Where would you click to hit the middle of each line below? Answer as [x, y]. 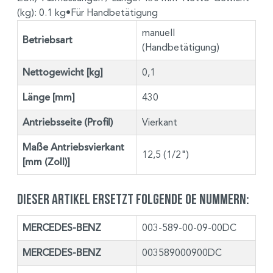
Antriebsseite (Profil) [68, 122]
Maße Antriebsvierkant [73, 147]
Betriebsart [48, 40]
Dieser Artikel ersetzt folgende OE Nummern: [133, 199]
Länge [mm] [49, 97]
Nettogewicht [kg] [63, 72]
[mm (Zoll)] [46, 162]
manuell [158, 32]
